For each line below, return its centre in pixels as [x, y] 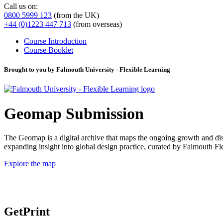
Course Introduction [55, 41]
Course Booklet [49, 50]
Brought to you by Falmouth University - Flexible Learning [87, 70]
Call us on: [21, 6]
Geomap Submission [74, 113]
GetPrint [27, 212]
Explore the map [30, 164]
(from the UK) [75, 15]
